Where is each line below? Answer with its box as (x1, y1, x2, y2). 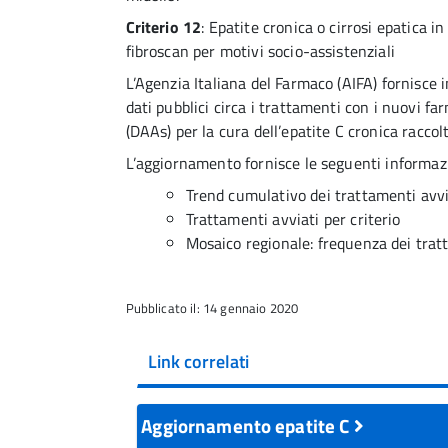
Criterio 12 (125, 14, 202, 39)
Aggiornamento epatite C (141, 410, 354, 440)
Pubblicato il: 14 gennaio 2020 (125, 297, 299, 318)
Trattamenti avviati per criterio (185, 206, 401, 231)
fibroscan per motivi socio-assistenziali (125, 38, 395, 63)
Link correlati (147, 347, 249, 375)
